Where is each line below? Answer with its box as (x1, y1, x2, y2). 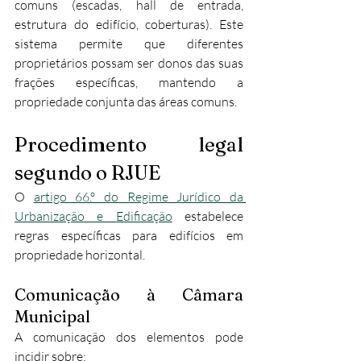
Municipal (15, 306, 90, 326)
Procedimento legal (15, 133, 243, 156)
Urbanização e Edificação (15, 208, 172, 224)
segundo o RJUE (15, 161, 160, 185)
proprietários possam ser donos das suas (15, 55, 243, 71)
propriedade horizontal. (15, 247, 145, 263)
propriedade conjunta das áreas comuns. (15, 93, 237, 110)
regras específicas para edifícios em (15, 227, 243, 243)
